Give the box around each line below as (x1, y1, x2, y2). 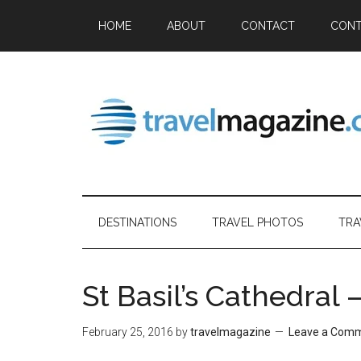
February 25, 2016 (82, 326, 173, 338)
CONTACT (241, 19, 295, 32)
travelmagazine (190, 326, 271, 338)
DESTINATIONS (98, 216, 176, 229)
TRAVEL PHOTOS (212, 216, 303, 229)
